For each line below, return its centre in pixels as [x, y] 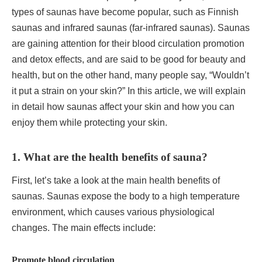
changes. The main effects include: [84, 227]
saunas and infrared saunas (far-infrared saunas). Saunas [131, 27]
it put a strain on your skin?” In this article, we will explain [129, 91]
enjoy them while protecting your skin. [89, 122]
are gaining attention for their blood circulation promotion [128, 43]
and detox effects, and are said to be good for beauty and [129, 59]
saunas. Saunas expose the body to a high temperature [126, 196]
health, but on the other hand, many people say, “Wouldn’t [130, 75]
